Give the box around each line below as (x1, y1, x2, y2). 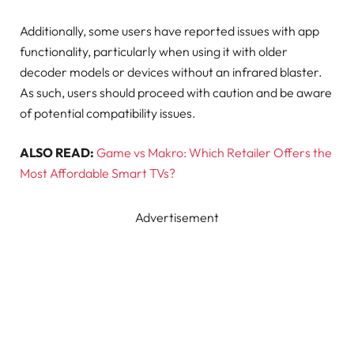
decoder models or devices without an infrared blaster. (20, 63, 322, 80)
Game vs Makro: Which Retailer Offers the (96, 144, 332, 160)
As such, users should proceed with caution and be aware (20, 84, 332, 100)
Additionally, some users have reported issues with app (20, 22, 319, 39)
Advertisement (135, 209, 219, 225)
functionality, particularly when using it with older (20, 43, 288, 59)
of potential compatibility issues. (20, 104, 196, 121)
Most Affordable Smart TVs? (20, 164, 175, 181)
